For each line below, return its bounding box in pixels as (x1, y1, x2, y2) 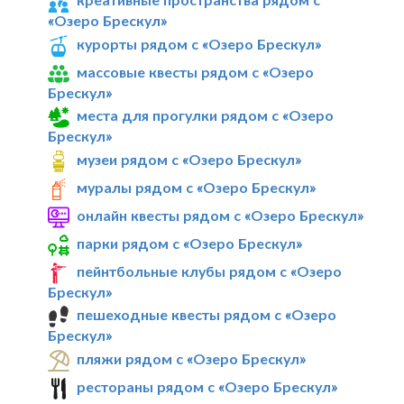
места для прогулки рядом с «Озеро (77, 106, 335, 124)
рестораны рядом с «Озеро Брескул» (77, 378, 338, 396)
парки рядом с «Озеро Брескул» (77, 234, 303, 252)
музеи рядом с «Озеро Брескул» (77, 151, 302, 169)
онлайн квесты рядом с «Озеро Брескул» (77, 206, 364, 224)
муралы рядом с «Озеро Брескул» (77, 179, 317, 197)
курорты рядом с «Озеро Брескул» (77, 34, 322, 52)
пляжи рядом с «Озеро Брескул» (77, 350, 307, 368)
